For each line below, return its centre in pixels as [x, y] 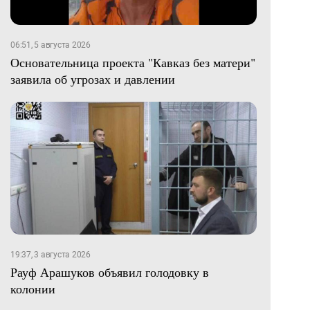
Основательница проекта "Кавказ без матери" [133, 63]
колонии [33, 289]
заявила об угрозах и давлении [93, 79]
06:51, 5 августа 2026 [51, 45]
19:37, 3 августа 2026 [51, 255]
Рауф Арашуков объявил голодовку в [110, 272]
